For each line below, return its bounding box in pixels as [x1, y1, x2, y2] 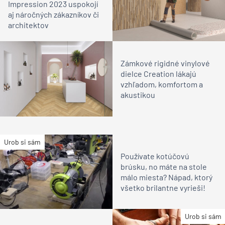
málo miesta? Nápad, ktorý [121, 172, 212, 182]
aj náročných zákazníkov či [8, 10, 99, 20]
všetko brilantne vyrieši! [121, 182, 205, 192]
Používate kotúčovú [121, 151, 189, 161]
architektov [8, 20, 49, 30]
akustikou [121, 89, 155, 99]
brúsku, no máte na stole [121, 161, 207, 171]
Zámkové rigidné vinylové [121, 58, 210, 68]
